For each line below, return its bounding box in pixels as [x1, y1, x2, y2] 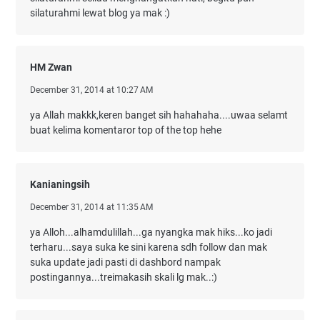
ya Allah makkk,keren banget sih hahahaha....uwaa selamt [30, 109, 288, 121]
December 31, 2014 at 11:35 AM [30, 202, 153, 212]
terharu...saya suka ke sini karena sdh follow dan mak [30, 241, 267, 253]
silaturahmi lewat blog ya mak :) [30, 7, 170, 19]
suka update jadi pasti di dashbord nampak [30, 256, 221, 268]
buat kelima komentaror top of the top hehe [30, 124, 221, 136]
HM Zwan [30, 61, 72, 73]
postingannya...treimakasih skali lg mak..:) [30, 271, 217, 283]
